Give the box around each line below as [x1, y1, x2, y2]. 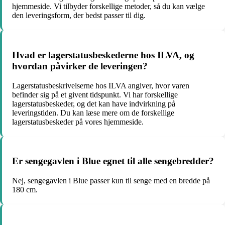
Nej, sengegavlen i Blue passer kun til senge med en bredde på [12, 176, 210, 185]
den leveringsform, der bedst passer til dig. [12, 11, 146, 20]
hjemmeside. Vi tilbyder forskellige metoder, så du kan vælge [12, 2, 205, 11]
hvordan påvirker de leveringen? [12, 61, 148, 72]
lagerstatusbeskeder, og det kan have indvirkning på [12, 99, 175, 108]
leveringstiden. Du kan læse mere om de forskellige [12, 108, 174, 117]
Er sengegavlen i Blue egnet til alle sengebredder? [12, 156, 214, 167]
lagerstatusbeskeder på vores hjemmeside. [12, 117, 144, 126]
